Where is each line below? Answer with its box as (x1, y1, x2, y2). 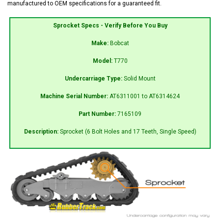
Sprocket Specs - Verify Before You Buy (53, 22, 167, 29)
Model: (92, 57, 114, 64)
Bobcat (110, 39, 129, 47)
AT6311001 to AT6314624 (110, 92, 180, 100)
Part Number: (79, 110, 117, 117)
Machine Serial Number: (40, 92, 110, 100)
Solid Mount (123, 75, 156, 82)
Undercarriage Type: (64, 75, 124, 82)
